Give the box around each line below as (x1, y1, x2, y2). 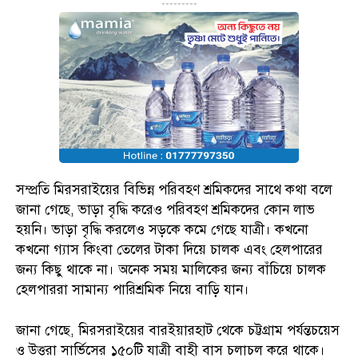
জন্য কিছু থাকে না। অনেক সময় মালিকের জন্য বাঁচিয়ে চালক (16, 261, 326, 278)
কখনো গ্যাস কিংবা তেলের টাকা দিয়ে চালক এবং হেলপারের (16, 241, 323, 258)
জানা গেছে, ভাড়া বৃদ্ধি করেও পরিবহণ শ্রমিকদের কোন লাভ (16, 201, 315, 218)
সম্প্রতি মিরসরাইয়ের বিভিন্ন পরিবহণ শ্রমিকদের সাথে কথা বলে (16, 181, 332, 198)
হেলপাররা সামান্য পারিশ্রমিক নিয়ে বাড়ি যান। (16, 280, 249, 298)
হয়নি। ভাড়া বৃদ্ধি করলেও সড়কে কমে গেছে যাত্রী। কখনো (16, 221, 308, 238)
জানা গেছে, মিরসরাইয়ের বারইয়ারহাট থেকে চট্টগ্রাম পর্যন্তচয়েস (16, 321, 340, 339)
